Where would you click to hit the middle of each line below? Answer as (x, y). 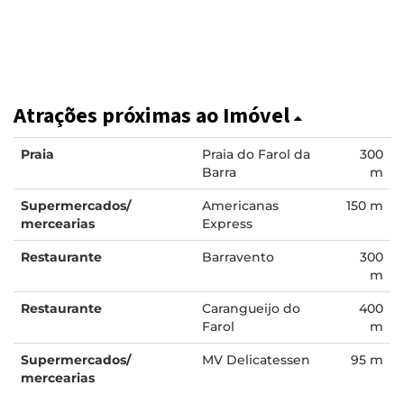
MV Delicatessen (256, 359)
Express (227, 223)
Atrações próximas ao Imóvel (154, 115)
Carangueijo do (251, 308)
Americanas (240, 205)
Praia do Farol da (256, 154)
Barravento (238, 257)
